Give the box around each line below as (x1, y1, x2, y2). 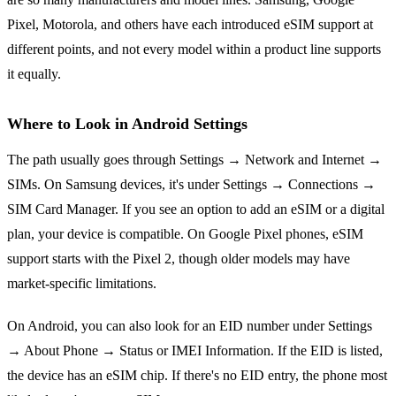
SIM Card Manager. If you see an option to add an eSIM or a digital (7, 201, 385, 217)
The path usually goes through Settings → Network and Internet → (7, 151, 382, 167)
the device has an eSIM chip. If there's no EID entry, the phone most (7, 367, 387, 383)
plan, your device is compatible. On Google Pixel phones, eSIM (7, 225, 363, 241)
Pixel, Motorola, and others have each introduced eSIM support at (7, 16, 373, 32)
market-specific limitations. (7, 275, 156, 291)
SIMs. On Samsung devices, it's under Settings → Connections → (7, 176, 376, 192)
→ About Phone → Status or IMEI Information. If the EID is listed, (7, 342, 383, 358)
